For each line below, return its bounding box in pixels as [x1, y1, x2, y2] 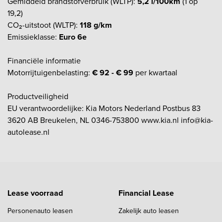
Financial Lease [118, 187, 174, 199]
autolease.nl [7, 126, 50, 138]
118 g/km [80, 19, 112, 31]
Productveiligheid [7, 90, 68, 102]
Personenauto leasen [7, 205, 73, 216]
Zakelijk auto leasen [118, 205, 179, 216]
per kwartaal [133, 66, 177, 78]
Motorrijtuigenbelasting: [7, 66, 92, 78]
